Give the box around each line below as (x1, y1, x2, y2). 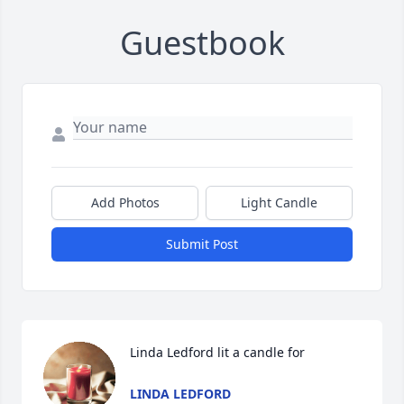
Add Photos (90, 194, 160, 212)
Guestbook (119, 21, 285, 66)
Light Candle (241, 194, 317, 212)
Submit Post (166, 235, 238, 253)
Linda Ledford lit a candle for (130, 344, 305, 362)
